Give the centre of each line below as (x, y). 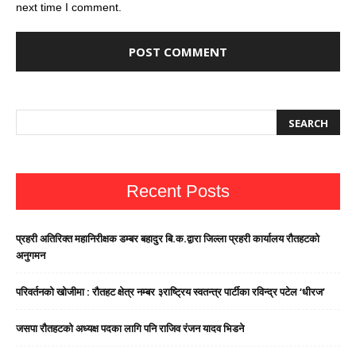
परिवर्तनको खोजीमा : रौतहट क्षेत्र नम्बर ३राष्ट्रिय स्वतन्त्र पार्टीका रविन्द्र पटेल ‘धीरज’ (170, 292)
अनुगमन (31, 255)
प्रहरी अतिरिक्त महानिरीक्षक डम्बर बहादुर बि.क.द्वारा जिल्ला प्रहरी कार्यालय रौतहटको (168, 239)
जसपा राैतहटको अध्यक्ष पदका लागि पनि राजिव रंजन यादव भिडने (130, 329)
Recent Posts (178, 192)
